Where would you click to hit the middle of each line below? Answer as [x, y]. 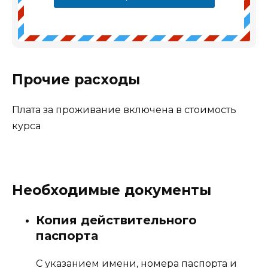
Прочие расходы [76, 79]
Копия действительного [116, 220]
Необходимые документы [112, 190]
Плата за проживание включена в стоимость [124, 109]
